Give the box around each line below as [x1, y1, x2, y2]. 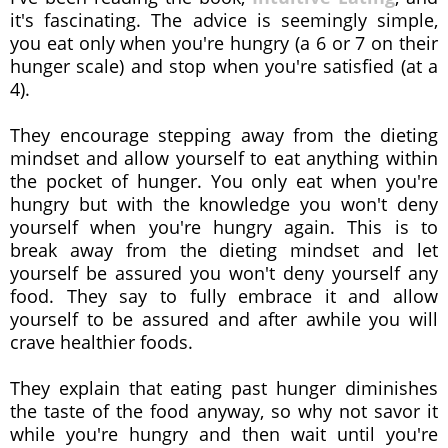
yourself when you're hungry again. [10, 214, 348, 239]
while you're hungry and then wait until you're [10, 421, 438, 446]
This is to [347, 214, 439, 239]
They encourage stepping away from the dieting [10, 122, 438, 147]
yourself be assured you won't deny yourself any [10, 260, 438, 285]
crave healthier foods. [10, 329, 193, 354]
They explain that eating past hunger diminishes [10, 375, 438, 400]
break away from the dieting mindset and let [10, 237, 438, 262]
